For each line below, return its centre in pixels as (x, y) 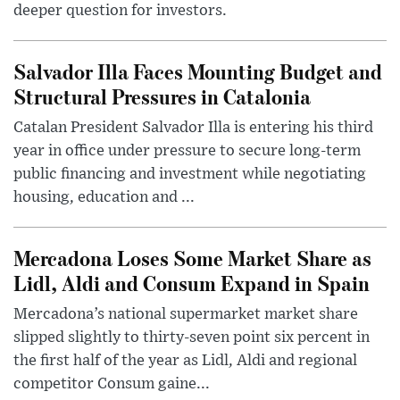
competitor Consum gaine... (112, 384)
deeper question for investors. (120, 11)
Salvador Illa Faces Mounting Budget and (198, 71)
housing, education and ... (104, 198)
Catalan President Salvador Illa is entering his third (193, 128)
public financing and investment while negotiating (190, 175)
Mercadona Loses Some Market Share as (192, 258)
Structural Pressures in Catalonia (162, 96)
